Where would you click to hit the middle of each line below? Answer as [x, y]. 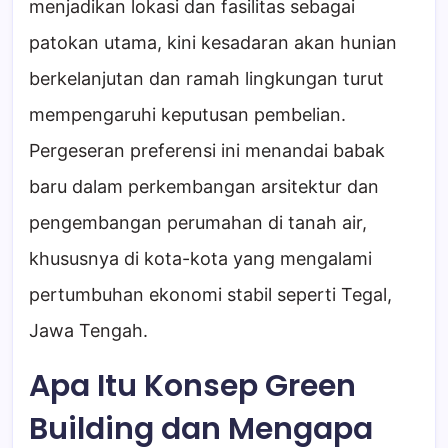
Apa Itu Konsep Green [192, 385]
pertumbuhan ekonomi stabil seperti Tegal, [210, 294]
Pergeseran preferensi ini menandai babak [207, 150]
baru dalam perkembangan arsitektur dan [204, 186]
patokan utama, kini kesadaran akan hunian [213, 42]
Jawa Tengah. [88, 330]
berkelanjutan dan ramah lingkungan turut [206, 78]
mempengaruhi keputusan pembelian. [187, 114]
